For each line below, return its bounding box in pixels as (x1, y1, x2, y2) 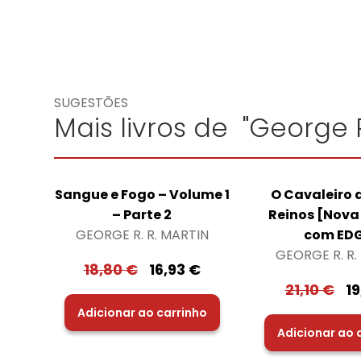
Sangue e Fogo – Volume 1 (54, 185, 230, 205)
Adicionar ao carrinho (77, 305, 207, 322)
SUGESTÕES (54, 93, 129, 112)
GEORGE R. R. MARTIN (75, 226, 209, 245)
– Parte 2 (112, 205, 172, 225)
